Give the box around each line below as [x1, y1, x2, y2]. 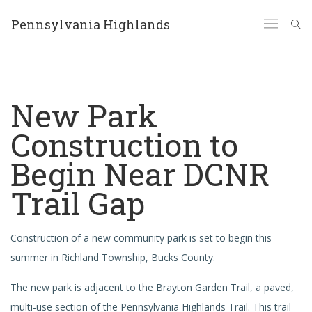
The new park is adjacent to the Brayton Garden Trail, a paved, [10, 281, 294, 294]
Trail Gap [10, 182, 145, 224]
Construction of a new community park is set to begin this [10, 231, 272, 244]
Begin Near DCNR [10, 153, 270, 194]
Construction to [10, 124, 238, 165]
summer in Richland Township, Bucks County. [10, 251, 215, 264]
